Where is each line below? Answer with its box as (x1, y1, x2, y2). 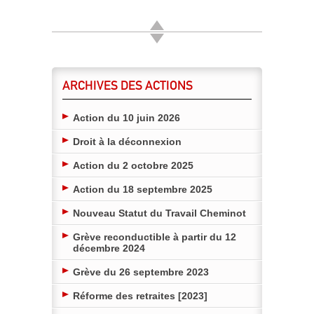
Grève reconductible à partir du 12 (73, 231, 236, 243)
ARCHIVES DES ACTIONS (62, 77, 193, 93)
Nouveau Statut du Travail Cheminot (73, 207, 246, 219)
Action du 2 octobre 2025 (73, 159, 193, 171)
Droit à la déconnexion (73, 135, 182, 147)
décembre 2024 (73, 242, 145, 254)
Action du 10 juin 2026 (73, 111, 180, 123)
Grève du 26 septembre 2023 (73, 266, 209, 278)
